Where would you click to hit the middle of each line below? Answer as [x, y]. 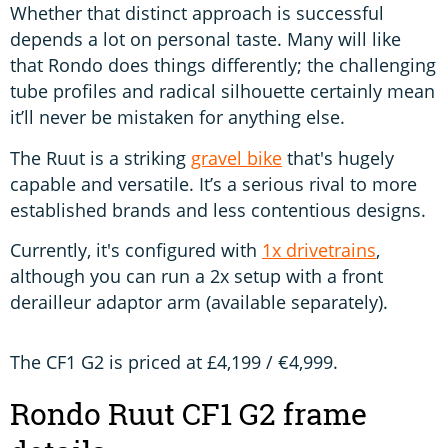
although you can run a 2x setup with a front [196, 276]
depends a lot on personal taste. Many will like [205, 39]
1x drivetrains [319, 250]
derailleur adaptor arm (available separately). [199, 302]
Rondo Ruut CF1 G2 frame [188, 414]
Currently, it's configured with [136, 250]
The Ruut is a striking [100, 157]
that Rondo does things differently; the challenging [223, 65]
